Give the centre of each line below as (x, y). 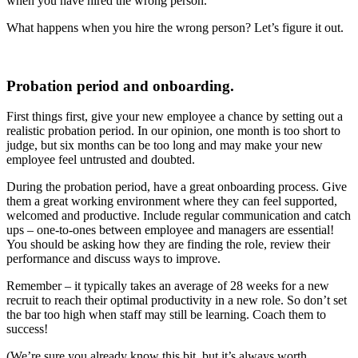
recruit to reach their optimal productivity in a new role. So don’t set (177, 300)
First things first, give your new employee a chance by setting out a (175, 117)
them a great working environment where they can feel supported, (172, 201)
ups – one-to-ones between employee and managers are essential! (170, 230)
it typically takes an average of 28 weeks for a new (202, 286)
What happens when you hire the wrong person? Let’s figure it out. (175, 27)
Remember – (40, 286)
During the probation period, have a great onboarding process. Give (177, 187)
